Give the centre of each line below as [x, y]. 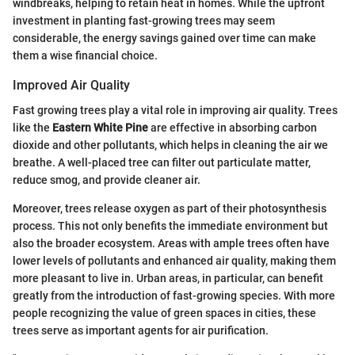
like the [32, 128]
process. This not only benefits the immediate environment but [170, 226]
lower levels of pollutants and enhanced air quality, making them [174, 261]
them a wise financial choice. [85, 55]
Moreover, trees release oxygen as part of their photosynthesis [170, 209]
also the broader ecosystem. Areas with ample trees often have [171, 244]
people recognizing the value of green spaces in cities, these [164, 313]
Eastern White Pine [100, 128]
